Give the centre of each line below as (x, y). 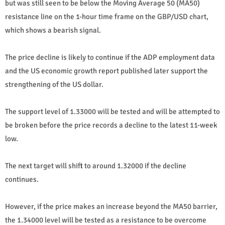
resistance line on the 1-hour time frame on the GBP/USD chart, (107, 16)
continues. (22, 179)
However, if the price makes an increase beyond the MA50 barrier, (111, 206)
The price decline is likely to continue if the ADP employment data (110, 57)
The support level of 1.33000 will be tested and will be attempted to (113, 111)
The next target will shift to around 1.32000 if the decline (96, 165)
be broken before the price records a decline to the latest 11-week (111, 125)
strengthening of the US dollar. (54, 84)
